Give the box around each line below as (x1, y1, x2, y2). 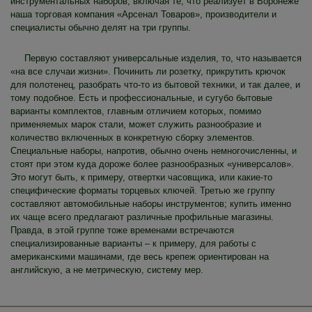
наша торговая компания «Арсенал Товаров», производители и (10, 8, 276, 19)
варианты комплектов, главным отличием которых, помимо (10, 105, 261, 116)
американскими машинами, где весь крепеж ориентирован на (10, 251, 269, 262)
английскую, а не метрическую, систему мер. (10, 264, 203, 275)
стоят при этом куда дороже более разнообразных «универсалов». (10, 158, 294, 169)
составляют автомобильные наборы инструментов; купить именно (10, 198, 291, 209)
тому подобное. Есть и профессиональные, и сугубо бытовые (10, 92, 272, 103)
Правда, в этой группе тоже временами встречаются (10, 224, 234, 235)
